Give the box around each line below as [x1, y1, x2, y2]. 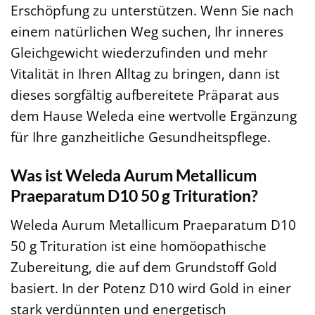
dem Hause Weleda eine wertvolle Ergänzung [11, 106, 297, 126]
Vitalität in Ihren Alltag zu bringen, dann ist [11, 64, 280, 84]
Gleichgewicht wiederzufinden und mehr [11, 43, 268, 63]
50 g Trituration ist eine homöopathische [11, 236, 266, 255]
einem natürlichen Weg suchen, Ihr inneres [11, 22, 283, 41]
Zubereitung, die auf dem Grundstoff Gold [11, 257, 277, 276]
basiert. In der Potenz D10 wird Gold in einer [11, 278, 291, 297]
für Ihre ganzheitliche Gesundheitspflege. [11, 127, 271, 147]
